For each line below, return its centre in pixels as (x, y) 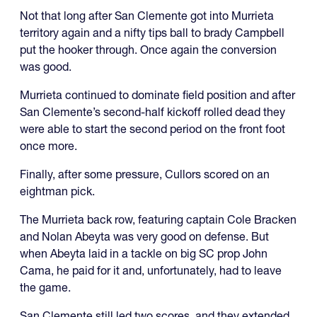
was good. (46, 66)
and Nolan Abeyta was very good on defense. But (144, 236)
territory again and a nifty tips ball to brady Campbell (152, 32)
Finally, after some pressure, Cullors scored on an (145, 174)
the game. (45, 287)
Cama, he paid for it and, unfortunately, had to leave (151, 270)
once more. (48, 145)
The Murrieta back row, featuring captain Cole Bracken (158, 219)
